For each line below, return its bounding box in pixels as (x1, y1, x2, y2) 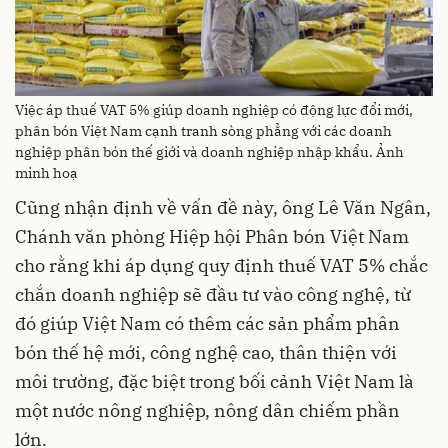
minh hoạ (15, 163, 78, 182)
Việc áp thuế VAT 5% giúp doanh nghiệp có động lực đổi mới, (15, 100, 413, 119)
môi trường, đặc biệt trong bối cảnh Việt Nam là (15, 369, 414, 393)
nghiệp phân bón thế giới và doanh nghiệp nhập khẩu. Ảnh (15, 142, 404, 161)
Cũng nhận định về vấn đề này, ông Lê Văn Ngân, (15, 195, 431, 219)
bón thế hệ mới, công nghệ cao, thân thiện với (15, 340, 397, 364)
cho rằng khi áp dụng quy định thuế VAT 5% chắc (15, 253, 428, 277)
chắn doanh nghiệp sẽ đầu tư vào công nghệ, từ (15, 282, 411, 306)
